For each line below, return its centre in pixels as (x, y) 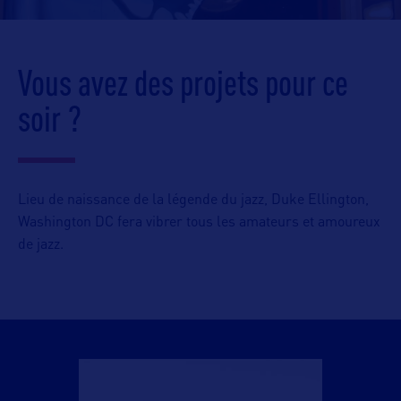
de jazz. (41, 245)
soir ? (50, 118)
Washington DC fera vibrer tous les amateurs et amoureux (199, 223)
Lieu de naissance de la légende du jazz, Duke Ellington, (193, 200)
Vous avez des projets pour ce (183, 82)
